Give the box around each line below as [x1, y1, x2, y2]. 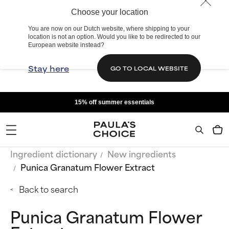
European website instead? [28, 41, 104, 49]
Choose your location [71, 8, 148, 16]
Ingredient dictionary [10, 147, 97, 160]
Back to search [19, 182, 78, 195]
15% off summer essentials [75, 99, 154, 106]
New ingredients [107, 147, 176, 160]
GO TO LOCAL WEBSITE [110, 63, 188, 72]
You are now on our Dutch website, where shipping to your [28, 25, 190, 32]
